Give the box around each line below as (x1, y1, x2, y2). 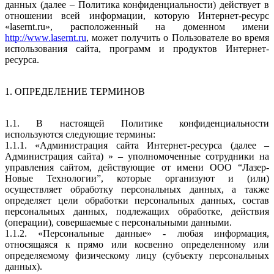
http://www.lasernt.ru (5, 32, 86, 43)
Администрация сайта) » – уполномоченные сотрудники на (5, 150, 269, 161)
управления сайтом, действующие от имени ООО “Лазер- (5, 161, 269, 172)
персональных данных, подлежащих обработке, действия (5, 206, 269, 217)
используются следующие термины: (5, 128, 158, 139)
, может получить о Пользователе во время (86, 32, 269, 43)
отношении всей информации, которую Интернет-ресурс (5, 10, 269, 21)
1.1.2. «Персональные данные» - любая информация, (5, 228, 269, 239)
